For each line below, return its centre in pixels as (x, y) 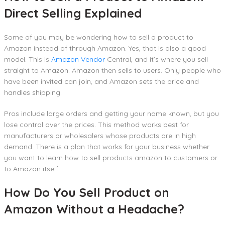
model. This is (28, 59)
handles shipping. (33, 92)
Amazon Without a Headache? (94, 209)
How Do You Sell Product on (87, 192)
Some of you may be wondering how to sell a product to (99, 37)
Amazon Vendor (78, 59)
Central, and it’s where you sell (156, 59)
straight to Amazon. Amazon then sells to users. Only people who (113, 70)
